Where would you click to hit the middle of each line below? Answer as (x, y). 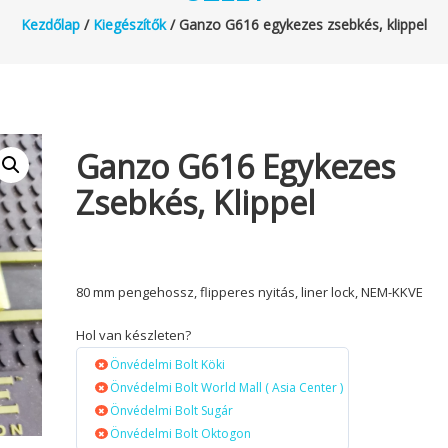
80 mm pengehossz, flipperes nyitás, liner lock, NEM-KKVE (250, 291)
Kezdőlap (50, 24)
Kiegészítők (129, 24)
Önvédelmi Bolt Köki (168, 364)
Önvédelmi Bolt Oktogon (181, 433)
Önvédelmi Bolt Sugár (172, 410)
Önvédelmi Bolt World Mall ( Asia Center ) (227, 387)
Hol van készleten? (134, 334)
